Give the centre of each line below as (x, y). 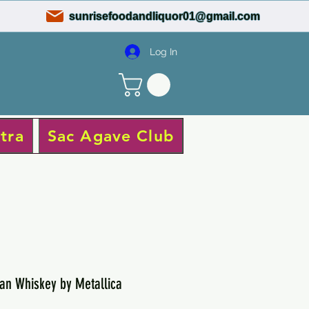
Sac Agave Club (110, 136)
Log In (164, 51)
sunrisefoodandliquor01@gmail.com (165, 16)
